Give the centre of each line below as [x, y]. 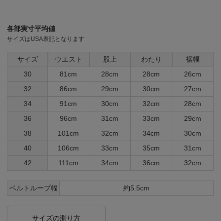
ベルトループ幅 [33, 188]
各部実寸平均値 [31, 29]
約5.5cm [137, 188]
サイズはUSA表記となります [46, 39]
